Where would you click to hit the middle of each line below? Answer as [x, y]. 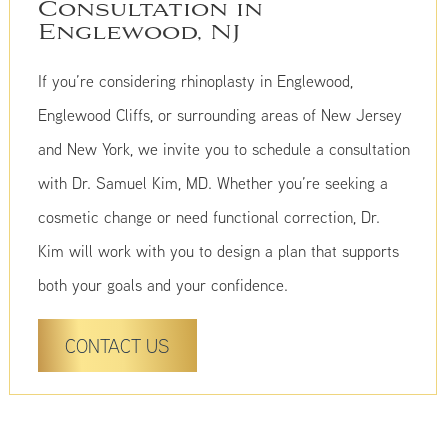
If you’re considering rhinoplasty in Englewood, [195, 81]
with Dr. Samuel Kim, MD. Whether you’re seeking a [213, 183]
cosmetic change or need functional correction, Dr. [209, 217]
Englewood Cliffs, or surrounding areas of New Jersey [220, 115]
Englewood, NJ [139, 33]
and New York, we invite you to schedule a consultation [224, 149]
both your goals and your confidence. [163, 285]
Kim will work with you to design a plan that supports [218, 251]
